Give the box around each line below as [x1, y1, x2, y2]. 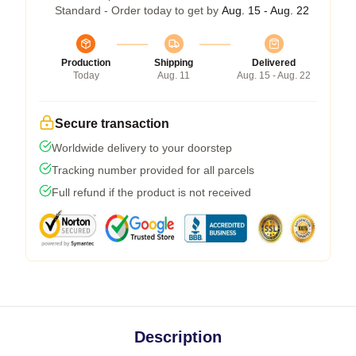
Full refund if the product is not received [52, 185, 251, 199]
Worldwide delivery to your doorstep [52, 141, 232, 154]
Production [61, 56, 110, 68]
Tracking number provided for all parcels [52, 163, 254, 176]
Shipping [154, 56, 193, 68]
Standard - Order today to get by [55, 3, 222, 17]
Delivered [252, 56, 296, 68]
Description [134, 327, 222, 346]
